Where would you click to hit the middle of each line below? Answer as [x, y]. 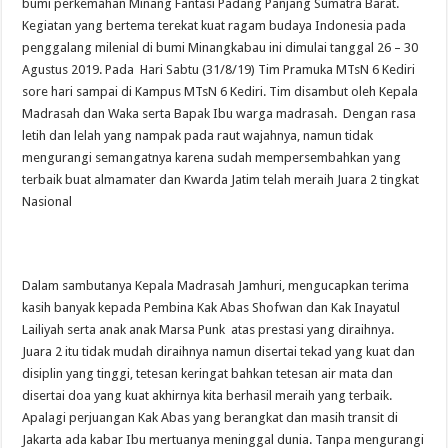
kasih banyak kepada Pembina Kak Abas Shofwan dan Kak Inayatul [211, 307]
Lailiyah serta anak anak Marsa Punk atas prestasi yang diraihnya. [208, 329]
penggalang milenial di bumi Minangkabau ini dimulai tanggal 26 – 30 [220, 47]
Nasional [47, 201]
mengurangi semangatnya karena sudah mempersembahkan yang [212, 157]
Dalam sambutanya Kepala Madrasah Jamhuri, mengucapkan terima [216, 285]
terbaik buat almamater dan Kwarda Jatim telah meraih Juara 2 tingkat [221, 179]
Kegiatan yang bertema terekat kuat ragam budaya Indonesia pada [214, 25]
